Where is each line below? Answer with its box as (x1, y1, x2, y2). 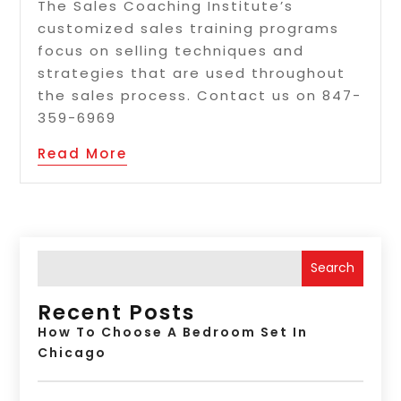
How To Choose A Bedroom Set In (38, 322, 309, 341)
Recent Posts (38, 297, 196, 327)
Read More (38, 143, 128, 163)
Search (310, 259, 354, 277)
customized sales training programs (38, 18, 340, 38)
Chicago (38, 343, 107, 362)
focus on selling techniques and (38, 40, 305, 60)
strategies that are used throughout (38, 63, 346, 82)
